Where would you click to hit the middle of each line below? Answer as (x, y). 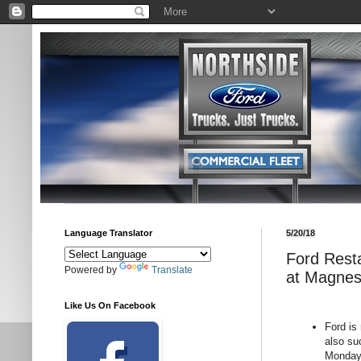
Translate (172, 270)
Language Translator (108, 233)
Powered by (92, 270)
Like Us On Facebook (110, 305)
